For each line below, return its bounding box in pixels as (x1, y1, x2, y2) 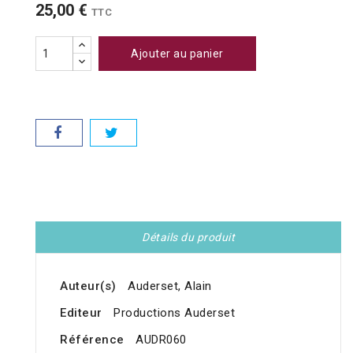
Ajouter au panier (131, 47, 224, 61)
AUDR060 (136, 333, 187, 347)
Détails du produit (142, 231, 235, 244)
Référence (60, 333, 124, 347)
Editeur (60, 306, 102, 321)
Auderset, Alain (128, 279, 212, 294)
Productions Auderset (113, 306, 235, 321)
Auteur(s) (60, 279, 117, 294)
